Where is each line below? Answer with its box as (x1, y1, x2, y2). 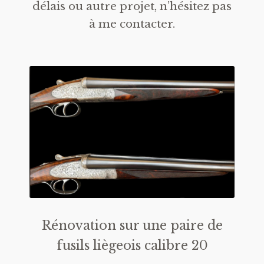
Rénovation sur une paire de (41, 217, 223, 234)
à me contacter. (89, 17, 175, 31)
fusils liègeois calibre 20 (56, 237, 208, 254)
